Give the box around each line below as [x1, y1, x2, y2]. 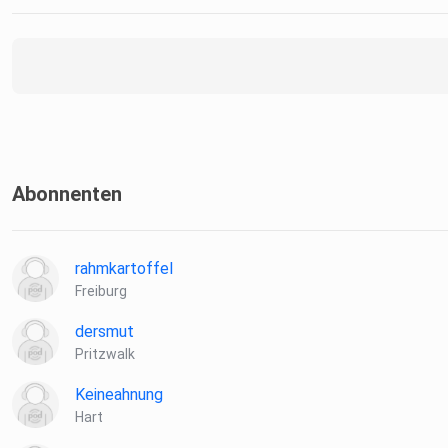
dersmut [75, 322, 134, 342]
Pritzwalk [75, 346, 135, 363]
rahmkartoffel [75, 259, 173, 279]
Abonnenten [12, 182, 122, 207]
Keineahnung [75, 385, 163, 405]
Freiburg [75, 283, 127, 300]
